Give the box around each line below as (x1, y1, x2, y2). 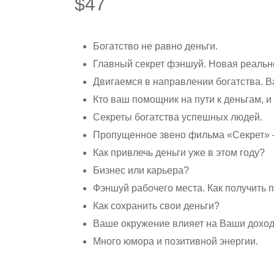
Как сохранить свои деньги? (93, 201, 220, 212)
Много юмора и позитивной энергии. (93, 236, 258, 247)
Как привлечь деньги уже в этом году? (93, 147, 265, 158)
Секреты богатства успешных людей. (93, 112, 262, 123)
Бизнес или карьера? (93, 165, 189, 176)
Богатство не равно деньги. (93, 41, 218, 52)
